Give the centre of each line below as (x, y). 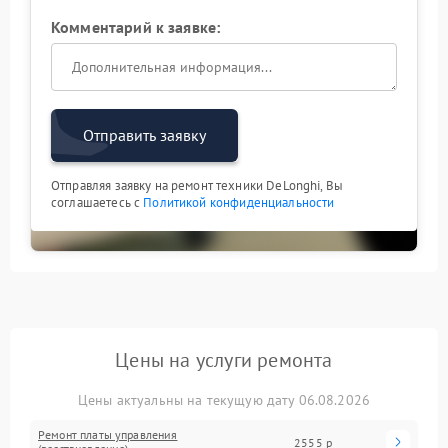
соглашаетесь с (97, 202)
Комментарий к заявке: (136, 27)
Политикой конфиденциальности (239, 202)
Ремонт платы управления (108, 434)
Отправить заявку (144, 135)
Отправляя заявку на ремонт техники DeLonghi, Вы (197, 185)
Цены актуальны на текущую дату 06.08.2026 (224, 400)
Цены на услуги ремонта (224, 360)
